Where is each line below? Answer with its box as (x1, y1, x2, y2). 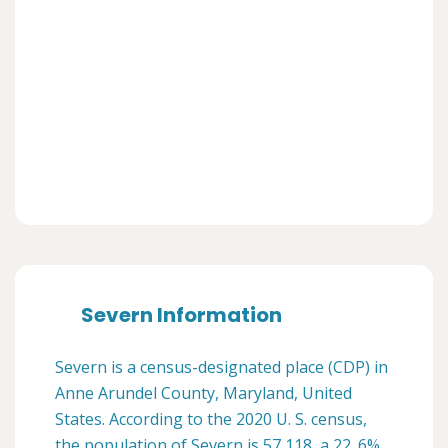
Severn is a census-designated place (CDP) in (55, 355, 388, 378)
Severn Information (81, 300, 282, 329)
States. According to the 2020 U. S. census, (55, 407, 367, 430)
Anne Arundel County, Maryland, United (55, 381, 352, 404)
